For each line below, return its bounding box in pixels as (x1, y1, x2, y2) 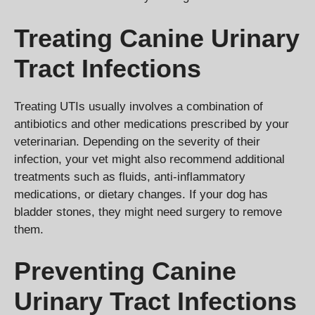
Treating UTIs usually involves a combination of (14, 99, 263, 113)
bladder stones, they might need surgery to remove (14, 205, 282, 219)
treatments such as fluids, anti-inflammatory (14, 169, 245, 184)
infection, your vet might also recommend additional (14, 152, 285, 166)
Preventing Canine (14, 257, 236, 286)
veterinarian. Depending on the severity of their (14, 134, 260, 148)
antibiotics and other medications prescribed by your (14, 117, 289, 131)
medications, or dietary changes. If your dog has (14, 187, 268, 201)
